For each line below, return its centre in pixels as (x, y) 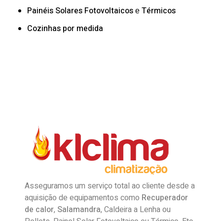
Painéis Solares (55, 11)
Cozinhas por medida (66, 29)
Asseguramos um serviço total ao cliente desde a (110, 186)
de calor (39, 210)
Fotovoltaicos (109, 11)
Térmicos (159, 11)
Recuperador (165, 198)
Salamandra (79, 210)
